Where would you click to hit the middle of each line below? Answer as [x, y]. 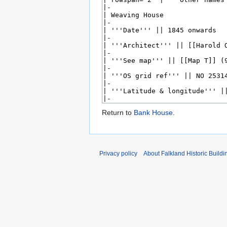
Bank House [153, 113]
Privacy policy [118, 154]
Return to [118, 113]
